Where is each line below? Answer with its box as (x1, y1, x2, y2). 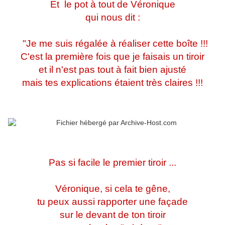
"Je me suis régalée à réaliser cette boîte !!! (17, 38, 208, 49)
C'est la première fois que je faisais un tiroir (21, 51, 204, 62)
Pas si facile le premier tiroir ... (49, 157, 176, 168)
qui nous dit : (85, 12, 140, 23)
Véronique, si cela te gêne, (55, 183, 170, 194)
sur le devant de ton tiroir (59, 209, 166, 220)
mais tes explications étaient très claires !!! (22, 77, 203, 88)
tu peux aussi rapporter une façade (37, 196, 188, 207)
